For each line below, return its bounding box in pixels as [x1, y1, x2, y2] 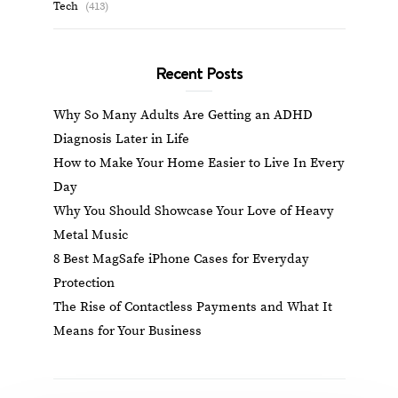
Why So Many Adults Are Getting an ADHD [52, 106, 313, 123]
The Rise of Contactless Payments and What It [52, 298, 332, 315]
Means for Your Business [52, 322, 202, 339]
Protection [52, 274, 115, 291]
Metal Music [52, 226, 128, 243]
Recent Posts [155, 60, 243, 84]
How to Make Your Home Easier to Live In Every [52, 154, 345, 171]
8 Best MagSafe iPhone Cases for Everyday [52, 250, 309, 267]
